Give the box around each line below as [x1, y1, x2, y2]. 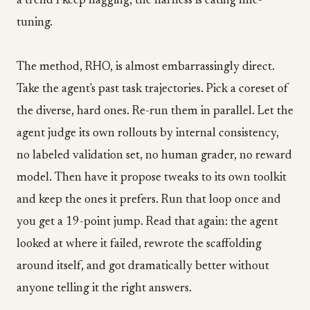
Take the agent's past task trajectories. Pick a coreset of [17, 83, 289, 95]
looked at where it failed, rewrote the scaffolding [17, 238, 262, 250]
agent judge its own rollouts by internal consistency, [17, 127, 279, 140]
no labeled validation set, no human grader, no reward [17, 149, 292, 162]
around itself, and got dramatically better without [17, 260, 269, 273]
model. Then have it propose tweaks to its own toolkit [17, 172, 286, 184]
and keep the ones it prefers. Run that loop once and [17, 194, 281, 206]
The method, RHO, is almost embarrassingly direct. [17, 61, 275, 73]
